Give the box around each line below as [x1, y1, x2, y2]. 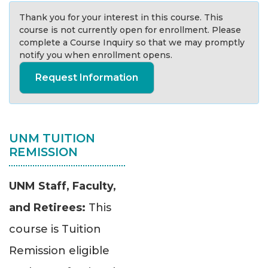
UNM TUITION [9, 131, 95, 146]
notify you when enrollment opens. [19, 50, 172, 61]
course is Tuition [9, 223, 101, 236]
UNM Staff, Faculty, [9, 179, 116, 193]
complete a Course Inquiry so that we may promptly [19, 37, 245, 48]
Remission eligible [9, 244, 109, 258]
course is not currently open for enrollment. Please [19, 25, 241, 36]
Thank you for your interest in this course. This [19, 12, 223, 23]
